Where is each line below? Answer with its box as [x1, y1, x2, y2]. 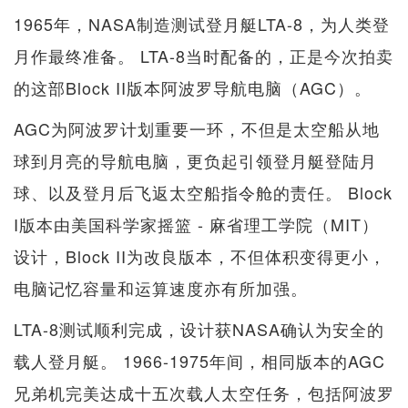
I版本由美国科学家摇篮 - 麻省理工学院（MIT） [14, 211, 379, 236]
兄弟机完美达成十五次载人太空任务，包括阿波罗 [14, 380, 394, 404]
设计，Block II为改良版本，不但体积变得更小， [14, 243, 386, 268]
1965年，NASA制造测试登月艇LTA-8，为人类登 [14, 11, 390, 36]
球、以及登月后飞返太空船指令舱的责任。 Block [14, 179, 393, 204]
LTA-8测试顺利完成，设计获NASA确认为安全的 [14, 316, 384, 341]
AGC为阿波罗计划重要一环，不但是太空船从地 [14, 116, 380, 140]
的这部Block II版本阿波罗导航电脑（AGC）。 [14, 75, 372, 99]
